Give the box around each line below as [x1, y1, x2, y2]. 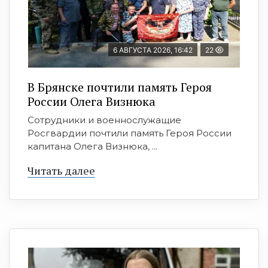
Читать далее [28, 163, 95, 178]
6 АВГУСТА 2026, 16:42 [113, 45, 193, 55]
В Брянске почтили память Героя [28, 79, 212, 96]
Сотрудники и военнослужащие [28, 114, 181, 126]
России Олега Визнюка [28, 93, 156, 110]
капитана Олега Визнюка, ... [28, 141, 157, 153]
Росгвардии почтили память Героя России [28, 127, 232, 139]
